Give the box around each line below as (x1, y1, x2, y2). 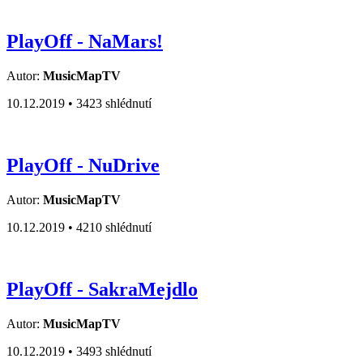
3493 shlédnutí (76, 344, 152, 358)
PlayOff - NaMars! (6, 31, 163, 53)
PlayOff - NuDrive (6, 155, 160, 177)
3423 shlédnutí (76, 96, 152, 111)
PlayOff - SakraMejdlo (6, 278, 198, 300)
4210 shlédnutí (76, 220, 152, 235)
